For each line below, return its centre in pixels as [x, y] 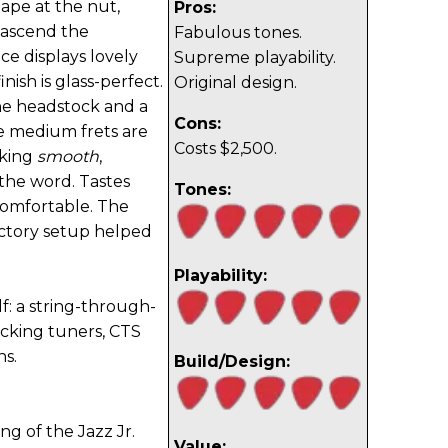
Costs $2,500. [225, 149]
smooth [68, 157]
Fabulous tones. [238, 33]
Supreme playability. [255, 58]
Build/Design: [232, 361]
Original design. [235, 83]
